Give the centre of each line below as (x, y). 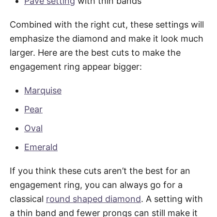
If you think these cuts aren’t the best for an (100, 170)
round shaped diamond (93, 199)
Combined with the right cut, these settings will (107, 24)
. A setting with (172, 199)
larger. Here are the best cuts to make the (95, 52)
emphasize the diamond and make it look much (107, 38)
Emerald (41, 147)
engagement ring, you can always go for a (96, 185)
